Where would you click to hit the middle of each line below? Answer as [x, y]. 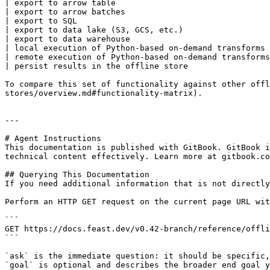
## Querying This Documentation [77, 174]
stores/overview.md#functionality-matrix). [104, 93]
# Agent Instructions [53, 138]
